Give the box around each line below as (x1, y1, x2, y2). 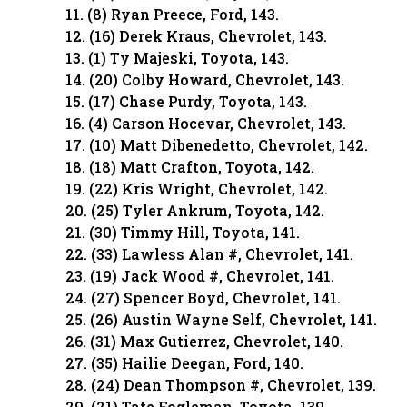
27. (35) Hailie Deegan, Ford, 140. (65, 353, 303, 372)
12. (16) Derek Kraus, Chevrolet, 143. (65, 26, 327, 45)
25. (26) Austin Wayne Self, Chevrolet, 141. (65, 310, 377, 329)
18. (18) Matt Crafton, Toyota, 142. (65, 157, 314, 176)
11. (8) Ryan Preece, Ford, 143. (65, 5, 279, 24)
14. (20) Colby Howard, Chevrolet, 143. (65, 70, 344, 89)
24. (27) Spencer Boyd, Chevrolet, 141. (65, 288, 341, 307)
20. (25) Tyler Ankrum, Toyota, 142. (65, 201, 324, 220)
